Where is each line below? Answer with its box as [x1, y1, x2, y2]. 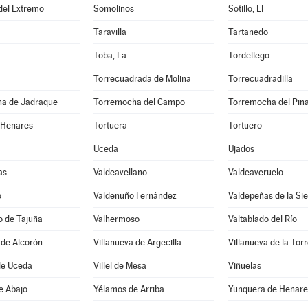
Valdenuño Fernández [93, 190, 177, 201]
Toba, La [93, 50, 126, 60]
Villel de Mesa [93, 261, 146, 271]
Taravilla [93, 27, 126, 37]
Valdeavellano [93, 167, 147, 177]
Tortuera [93, 120, 127, 131]
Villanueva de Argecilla [93, 237, 181, 247]
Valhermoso [93, 214, 140, 224]
